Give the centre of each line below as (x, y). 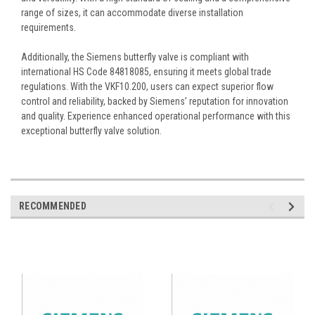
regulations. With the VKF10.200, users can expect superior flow (147, 87)
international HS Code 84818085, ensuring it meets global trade (146, 72)
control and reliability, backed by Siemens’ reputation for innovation (155, 102)
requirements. (49, 28)
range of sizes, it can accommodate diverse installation (132, 13)
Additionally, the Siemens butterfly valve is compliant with (135, 57)
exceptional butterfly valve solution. (91, 131)
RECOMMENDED (53, 206)
